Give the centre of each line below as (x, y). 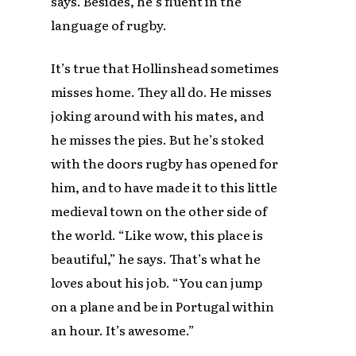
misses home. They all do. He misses (162, 92)
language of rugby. (109, 25)
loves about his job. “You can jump (157, 282)
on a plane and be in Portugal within (163, 306)
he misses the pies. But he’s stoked (158, 139)
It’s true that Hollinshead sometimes (165, 68)
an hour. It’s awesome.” (123, 330)
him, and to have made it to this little (164, 187)
